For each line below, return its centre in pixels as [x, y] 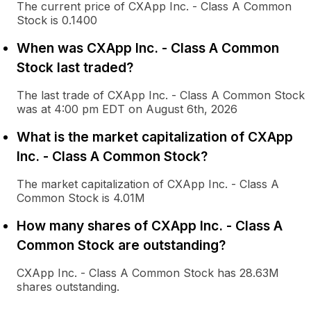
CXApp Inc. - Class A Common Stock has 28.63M [148, 273]
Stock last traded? [75, 67]
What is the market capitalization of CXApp [155, 137]
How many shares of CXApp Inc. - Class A [150, 226]
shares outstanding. [68, 287]
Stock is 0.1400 [57, 20]
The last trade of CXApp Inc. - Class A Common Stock [161, 95]
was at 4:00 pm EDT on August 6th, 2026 [127, 109]
